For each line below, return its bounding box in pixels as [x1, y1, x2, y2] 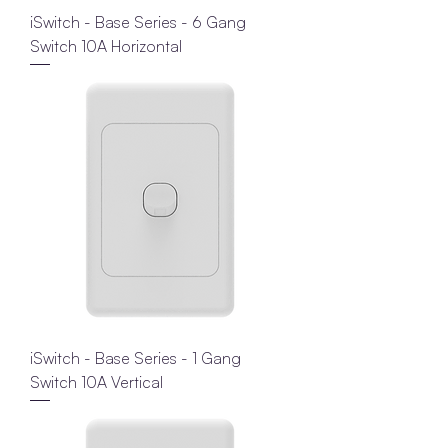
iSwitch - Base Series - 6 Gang [30, 12, 246, 33]
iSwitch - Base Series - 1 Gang [30, 348, 241, 369]
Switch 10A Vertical [30, 372, 163, 393]
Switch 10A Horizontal [30, 36, 182, 57]
